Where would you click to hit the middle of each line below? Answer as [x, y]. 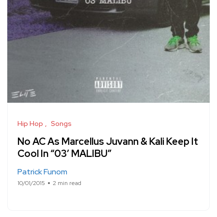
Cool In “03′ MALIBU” [64, 154]
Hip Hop [30, 124]
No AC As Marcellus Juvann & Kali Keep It [108, 142]
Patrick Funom [42, 172]
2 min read [67, 183]
